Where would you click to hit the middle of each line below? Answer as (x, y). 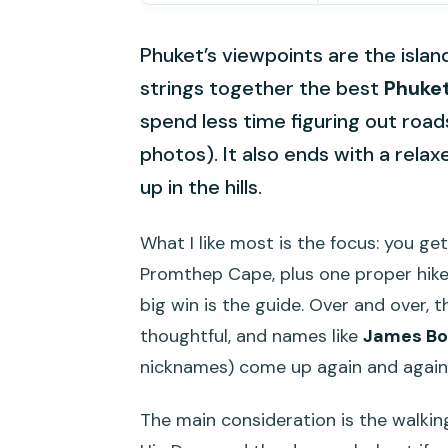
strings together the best (262, 88)
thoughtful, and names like (251, 336)
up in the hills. (201, 187)
